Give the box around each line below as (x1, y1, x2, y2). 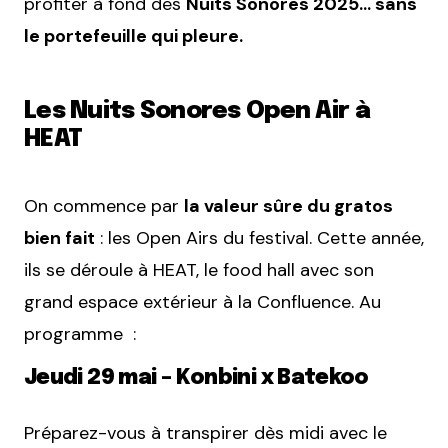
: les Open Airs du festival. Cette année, (95, 226, 424, 251)
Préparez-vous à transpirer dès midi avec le (24, 421, 387, 446)
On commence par (24, 194, 184, 219)
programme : (24, 322, 136, 347)
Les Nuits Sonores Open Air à (24, 99, 370, 125)
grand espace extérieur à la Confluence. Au (24, 290, 381, 315)
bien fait (24, 226, 95, 251)
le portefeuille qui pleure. (24, 24, 243, 49)
